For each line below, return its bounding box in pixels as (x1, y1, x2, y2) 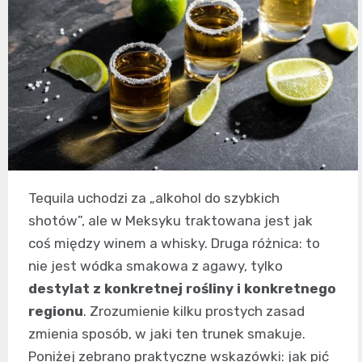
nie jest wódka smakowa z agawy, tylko (28, 258, 283, 274)
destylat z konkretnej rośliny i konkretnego (28, 280, 336, 297)
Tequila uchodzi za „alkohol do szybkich (28, 190, 280, 206)
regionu (28, 303, 83, 319)
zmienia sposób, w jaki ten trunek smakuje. (28, 326, 305, 342)
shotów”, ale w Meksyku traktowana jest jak (28, 213, 313, 229)
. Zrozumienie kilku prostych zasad (83, 303, 305, 319)
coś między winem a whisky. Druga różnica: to (28, 235, 320, 251)
